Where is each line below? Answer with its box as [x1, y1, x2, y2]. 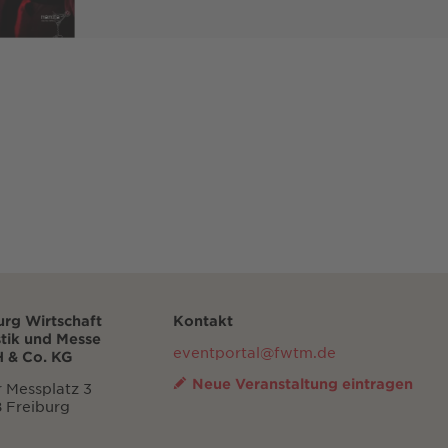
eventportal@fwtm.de [173, 342, 337, 361]
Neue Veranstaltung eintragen [192, 374, 414, 392]
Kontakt [173, 311, 234, 329]
